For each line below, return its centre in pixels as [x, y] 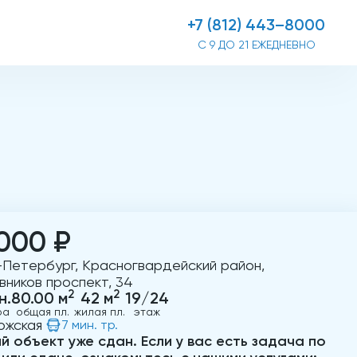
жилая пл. [100, 312]
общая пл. [43, 312]
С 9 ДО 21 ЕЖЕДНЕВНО [256, 44]
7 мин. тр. [90, 325]
